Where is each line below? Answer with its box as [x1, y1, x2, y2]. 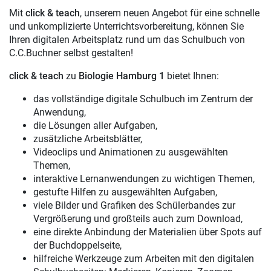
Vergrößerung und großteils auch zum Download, [33, 212, 243, 224]
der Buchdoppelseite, [33, 239, 122, 251]
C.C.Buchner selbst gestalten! [9, 47, 133, 59]
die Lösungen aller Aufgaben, [33, 119, 157, 131]
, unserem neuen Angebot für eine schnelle [80, 7, 260, 19]
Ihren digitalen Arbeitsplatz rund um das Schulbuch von [9, 33, 245, 45]
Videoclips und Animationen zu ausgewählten [33, 146, 228, 158]
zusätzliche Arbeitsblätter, [33, 132, 142, 145]
